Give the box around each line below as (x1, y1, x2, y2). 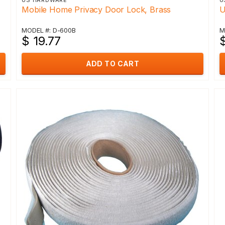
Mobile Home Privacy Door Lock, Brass (22, 5, 171, 15)
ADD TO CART (85, 59, 140, 68)
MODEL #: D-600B (22, 26, 76, 34)
